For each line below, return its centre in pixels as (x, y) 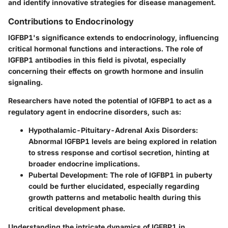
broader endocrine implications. (84, 164)
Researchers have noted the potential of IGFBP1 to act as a (110, 101)
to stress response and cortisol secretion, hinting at (119, 152)
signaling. (25, 82)
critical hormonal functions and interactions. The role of (105, 49)
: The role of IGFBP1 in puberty (159, 175)
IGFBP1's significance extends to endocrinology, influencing (113, 37)
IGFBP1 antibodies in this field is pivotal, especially (97, 60)
